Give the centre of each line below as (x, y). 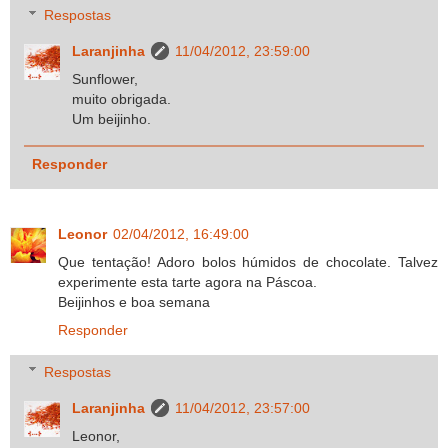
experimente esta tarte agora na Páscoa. (187, 282)
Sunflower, (105, 79)
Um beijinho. (112, 119)
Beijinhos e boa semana (134, 302)
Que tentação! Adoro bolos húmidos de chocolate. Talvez (248, 262)
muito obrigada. (122, 99)
